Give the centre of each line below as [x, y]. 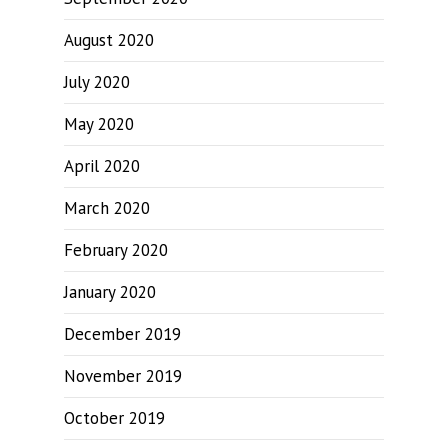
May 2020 [99, 124]
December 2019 [122, 334]
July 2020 [97, 82]
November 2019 [123, 376]
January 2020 [110, 292]
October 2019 [114, 418]
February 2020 [116, 250]
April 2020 [102, 166]
